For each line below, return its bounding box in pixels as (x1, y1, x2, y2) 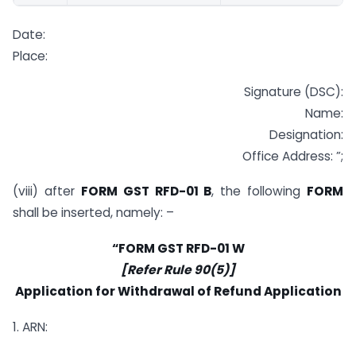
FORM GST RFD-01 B (80, 183, 212, 200)
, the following (211, 183, 307, 200)
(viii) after (13, 183, 81, 200)
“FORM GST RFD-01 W (111, 240, 245, 257)
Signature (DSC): (244, 83, 343, 100)
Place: (13, 47, 48, 64)
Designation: (269, 126, 343, 143)
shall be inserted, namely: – (13, 204, 174, 222)
